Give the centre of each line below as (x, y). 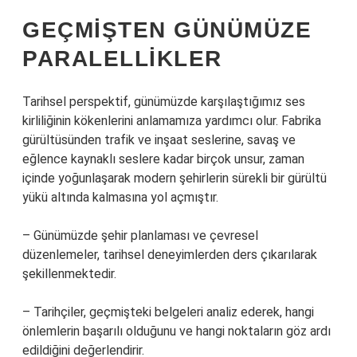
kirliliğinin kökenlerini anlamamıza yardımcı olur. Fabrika (172, 121)
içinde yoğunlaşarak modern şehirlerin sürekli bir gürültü (175, 178)
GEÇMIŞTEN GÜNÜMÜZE (167, 30)
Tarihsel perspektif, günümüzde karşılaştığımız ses (164, 102)
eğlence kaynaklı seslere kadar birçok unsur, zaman (163, 159)
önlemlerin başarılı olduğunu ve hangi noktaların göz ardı (177, 331)
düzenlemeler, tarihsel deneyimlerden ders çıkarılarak (170, 255)
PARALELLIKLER (122, 59)
